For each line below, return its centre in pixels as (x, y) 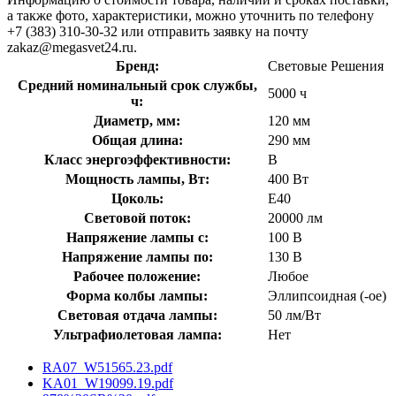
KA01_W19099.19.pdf (108, 383)
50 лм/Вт (294, 315)
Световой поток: (137, 217)
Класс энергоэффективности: (137, 159)
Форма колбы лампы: (137, 295)
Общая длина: (137, 140)
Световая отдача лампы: (137, 315)
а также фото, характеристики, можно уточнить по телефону (190, 15)
